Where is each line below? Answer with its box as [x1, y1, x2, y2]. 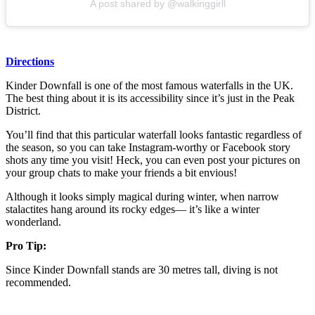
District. [6, 105, 41, 117]
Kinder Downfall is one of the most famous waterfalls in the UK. [6, 79, 293, 92]
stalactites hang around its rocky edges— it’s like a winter [6, 203, 259, 216]
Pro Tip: [6, 240, 46, 252]
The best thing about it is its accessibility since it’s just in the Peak [6, 92, 295, 105]
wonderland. [6, 216, 61, 229]
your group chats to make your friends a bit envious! [6, 167, 240, 179]
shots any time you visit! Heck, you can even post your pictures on [6, 154, 300, 167]
